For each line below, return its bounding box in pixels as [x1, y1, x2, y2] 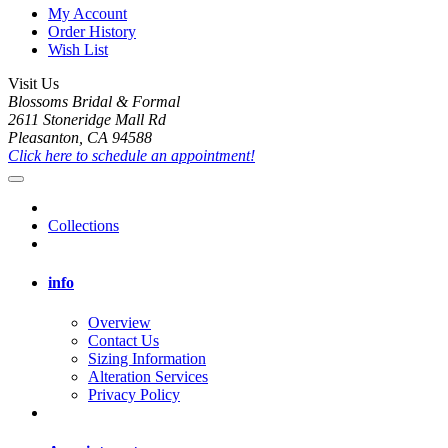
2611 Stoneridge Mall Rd [8, 111, 166, 129]
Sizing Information [88, 349, 206, 367]
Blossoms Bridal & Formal [8, 93, 180, 111]
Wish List [48, 41, 108, 59]
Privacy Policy [88, 385, 180, 403]
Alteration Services [88, 367, 208, 385]
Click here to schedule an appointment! [8, 147, 255, 165]
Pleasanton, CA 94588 [8, 129, 152, 147]
